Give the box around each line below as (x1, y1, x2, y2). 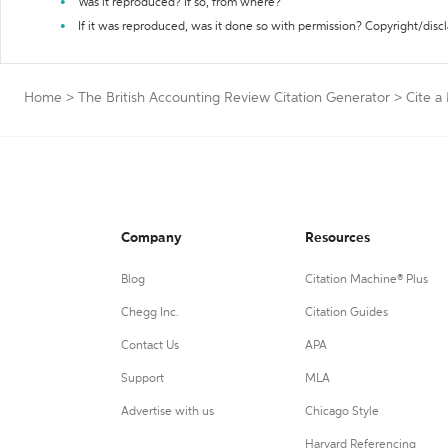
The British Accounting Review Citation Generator (78, 91, 390, 105)
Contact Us (121, 340, 179, 352)
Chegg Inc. (121, 307, 179, 319)
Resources (304, 231, 370, 245)
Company (121, 231, 182, 245)
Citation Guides (304, 307, 388, 319)
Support (121, 373, 164, 385)
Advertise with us (121, 406, 214, 418)
